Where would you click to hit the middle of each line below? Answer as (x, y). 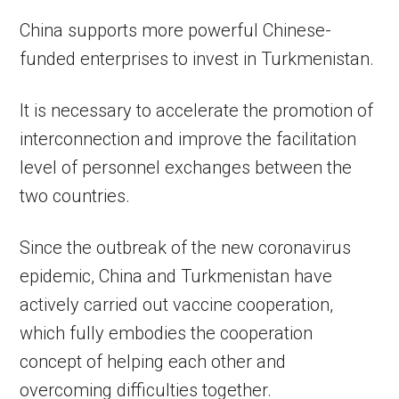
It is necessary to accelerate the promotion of (197, 111)
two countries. (75, 196)
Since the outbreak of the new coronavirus (186, 248)
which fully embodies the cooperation (167, 334)
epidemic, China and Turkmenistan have (176, 277)
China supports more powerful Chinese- (176, 31)
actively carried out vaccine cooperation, (177, 305)
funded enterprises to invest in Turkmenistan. (197, 59)
